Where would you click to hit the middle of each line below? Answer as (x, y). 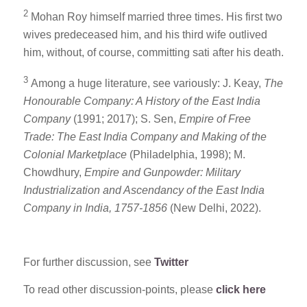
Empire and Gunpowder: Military (162, 173)
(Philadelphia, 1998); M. (186, 155)
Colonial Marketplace (75, 155)
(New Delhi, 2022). (214, 208)
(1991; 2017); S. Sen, (124, 119)
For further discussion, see (88, 262)
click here (241, 289)
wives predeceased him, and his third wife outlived (145, 35)
